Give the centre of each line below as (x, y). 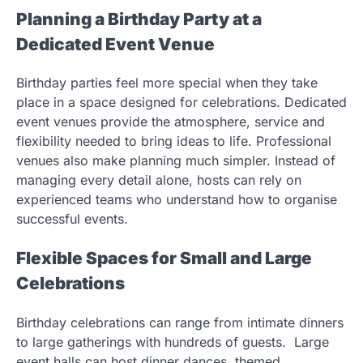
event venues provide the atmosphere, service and (171, 122)
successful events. (74, 219)
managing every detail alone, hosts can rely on (159, 180)
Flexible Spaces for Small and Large (164, 258)
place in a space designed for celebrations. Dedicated (181, 102)
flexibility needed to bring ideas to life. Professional (174, 141)
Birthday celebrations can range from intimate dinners (180, 322)
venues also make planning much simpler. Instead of (176, 161)
